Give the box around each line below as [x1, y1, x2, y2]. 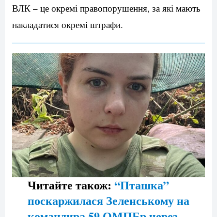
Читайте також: [27, 176, 114, 193]
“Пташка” [114, 176, 169, 193]
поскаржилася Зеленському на [27, 191, 189, 209]
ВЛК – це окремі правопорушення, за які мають [12, 2, 201, 14]
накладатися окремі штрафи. [12, 18, 123, 31]
